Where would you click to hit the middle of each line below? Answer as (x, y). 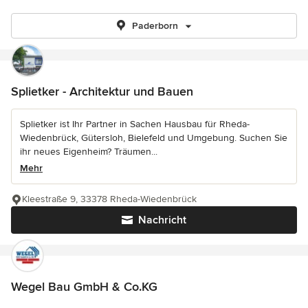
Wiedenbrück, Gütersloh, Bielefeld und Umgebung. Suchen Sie (154, 138)
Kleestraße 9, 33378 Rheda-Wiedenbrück (109, 199)
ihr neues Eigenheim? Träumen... (89, 152)
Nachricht (162, 220)
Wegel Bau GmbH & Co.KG (84, 287)
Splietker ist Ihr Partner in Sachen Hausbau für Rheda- (135, 124)
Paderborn (155, 26)
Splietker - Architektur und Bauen (102, 91)
